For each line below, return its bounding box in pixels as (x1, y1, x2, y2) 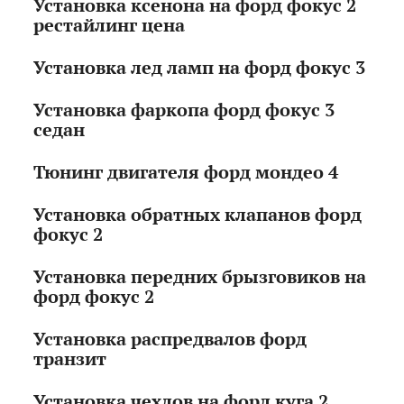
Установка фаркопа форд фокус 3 (33, 97, 335, 123)
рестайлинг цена (33, 13, 186, 38)
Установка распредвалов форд (33, 326, 308, 352)
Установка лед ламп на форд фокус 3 (33, 55, 366, 80)
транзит (33, 346, 107, 372)
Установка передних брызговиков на (33, 264, 367, 289)
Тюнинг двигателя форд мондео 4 (33, 160, 339, 185)
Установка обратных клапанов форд (33, 202, 363, 227)
